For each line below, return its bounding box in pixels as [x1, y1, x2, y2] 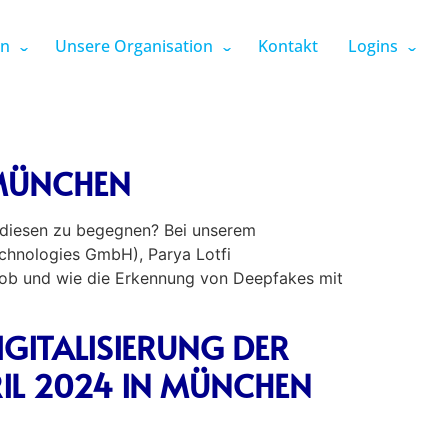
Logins [348, 34, 398, 57]
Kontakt [258, 34, 318, 57]
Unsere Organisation [55, 34, 213, 57]
